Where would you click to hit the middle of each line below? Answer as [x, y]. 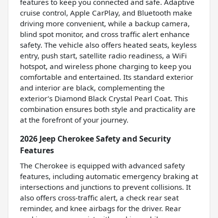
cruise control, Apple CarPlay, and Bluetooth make [106, 13]
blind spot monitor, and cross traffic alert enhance [105, 34]
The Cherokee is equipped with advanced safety [102, 166]
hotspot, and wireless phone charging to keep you [106, 66]
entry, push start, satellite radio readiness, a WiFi [103, 56]
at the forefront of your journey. [74, 120]
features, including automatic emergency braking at [109, 176]
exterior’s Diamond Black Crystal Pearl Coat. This [104, 99]
